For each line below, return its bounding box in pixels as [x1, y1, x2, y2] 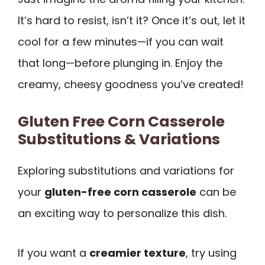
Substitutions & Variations [18, 129, 220, 150]
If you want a [18, 245, 89, 260]
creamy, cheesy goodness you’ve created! [18, 76, 244, 92]
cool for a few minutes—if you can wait [18, 34, 224, 49]
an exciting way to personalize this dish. [18, 206, 227, 221]
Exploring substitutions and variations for [18, 163, 234, 179]
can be [196, 185, 236, 200]
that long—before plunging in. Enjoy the [18, 55, 222, 70]
